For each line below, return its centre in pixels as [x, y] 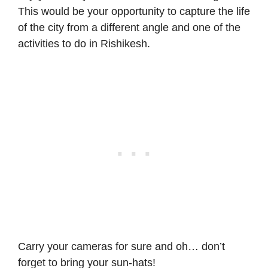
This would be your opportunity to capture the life [134, 12]
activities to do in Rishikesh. [84, 44]
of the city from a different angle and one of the [129, 28]
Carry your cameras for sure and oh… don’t [121, 247]
